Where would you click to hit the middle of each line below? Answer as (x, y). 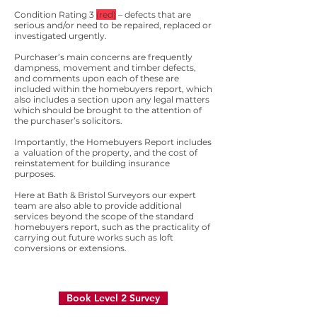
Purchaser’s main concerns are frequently (103, 57)
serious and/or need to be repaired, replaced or (113, 25)
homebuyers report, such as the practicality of (112, 227)
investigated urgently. (60, 36)
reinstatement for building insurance (92, 163)
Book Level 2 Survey (113, 298)
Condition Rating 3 (55, 15)
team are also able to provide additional (98, 206)
